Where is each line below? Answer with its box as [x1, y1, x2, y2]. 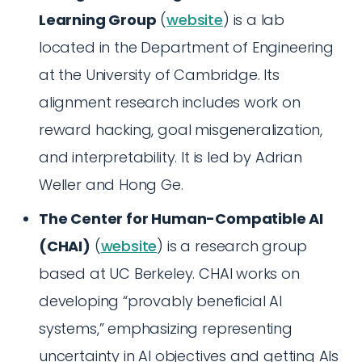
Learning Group [39, 10, 157, 30]
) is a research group [157, 236, 307, 256]
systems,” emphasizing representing [39, 318, 293, 339]
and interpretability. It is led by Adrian [39, 147, 302, 167]
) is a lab [222, 10, 285, 30]
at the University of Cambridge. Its [39, 65, 280, 85]
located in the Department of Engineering [39, 37, 334, 57]
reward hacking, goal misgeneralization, [39, 120, 322, 140]
